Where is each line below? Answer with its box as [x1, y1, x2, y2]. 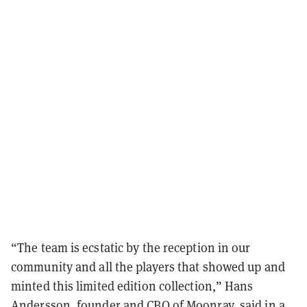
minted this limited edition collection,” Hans [11, 277, 254, 294]
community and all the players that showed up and [11, 258, 285, 275]
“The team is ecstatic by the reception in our [11, 238, 251, 256]
